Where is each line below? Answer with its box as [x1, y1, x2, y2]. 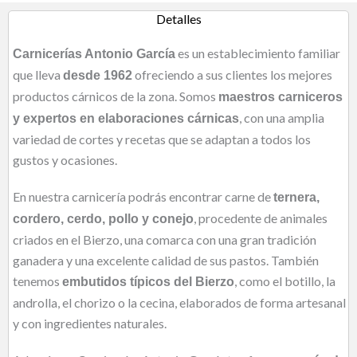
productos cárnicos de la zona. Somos [13, 88, 218, 104]
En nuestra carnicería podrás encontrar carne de [13, 188, 273, 204]
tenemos [13, 273, 62, 288]
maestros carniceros [218, 89, 343, 104]
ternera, [273, 190, 320, 204]
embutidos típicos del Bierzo [62, 274, 234, 288]
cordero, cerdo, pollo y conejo [13, 211, 194, 226]
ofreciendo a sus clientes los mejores [132, 66, 332, 82]
